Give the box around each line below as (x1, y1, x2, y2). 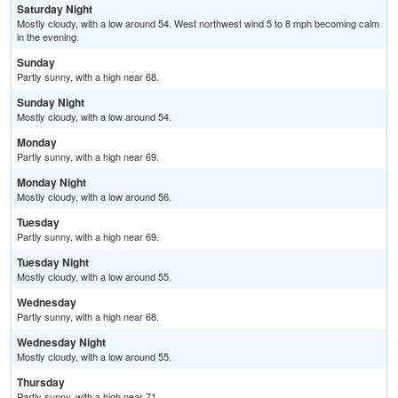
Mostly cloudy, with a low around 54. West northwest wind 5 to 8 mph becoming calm (17, 16, 379, 31)
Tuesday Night (17, 254, 89, 271)
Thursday (17, 374, 65, 391)
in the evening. (17, 29, 79, 44)
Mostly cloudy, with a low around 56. (17, 189, 171, 204)
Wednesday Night (17, 334, 106, 351)
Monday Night (17, 174, 86, 191)
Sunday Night (17, 94, 84, 111)
